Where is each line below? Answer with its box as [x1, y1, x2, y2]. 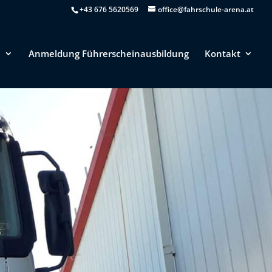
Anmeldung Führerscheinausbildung [29, 47, 189, 59]
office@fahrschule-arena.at [158, 4, 254, 15]
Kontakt [205, 47, 240, 59]
